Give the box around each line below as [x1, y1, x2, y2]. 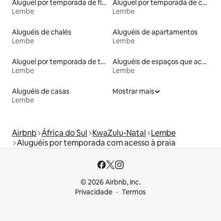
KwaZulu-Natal [92, 127, 146, 138]
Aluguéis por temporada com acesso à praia [17, 137, 176, 148]
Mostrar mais [112, 86, 154, 96]
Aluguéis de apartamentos [112, 27, 198, 37]
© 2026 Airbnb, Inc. [80, 178, 141, 186]
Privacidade [75, 187, 112, 196]
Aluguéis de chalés [12, 27, 72, 37]
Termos [122, 187, 146, 196]
